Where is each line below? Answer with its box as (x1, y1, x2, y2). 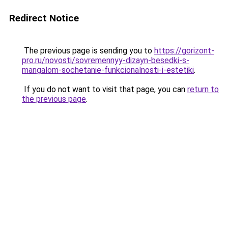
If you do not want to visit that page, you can (22, 84, 187, 94)
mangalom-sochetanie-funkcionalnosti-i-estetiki (22, 65, 194, 75)
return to (187, 84, 219, 94)
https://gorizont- (154, 46, 214, 55)
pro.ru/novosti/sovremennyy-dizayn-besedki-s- (22, 55, 189, 65)
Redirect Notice (9, 12, 79, 24)
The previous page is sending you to (22, 46, 154, 55)
